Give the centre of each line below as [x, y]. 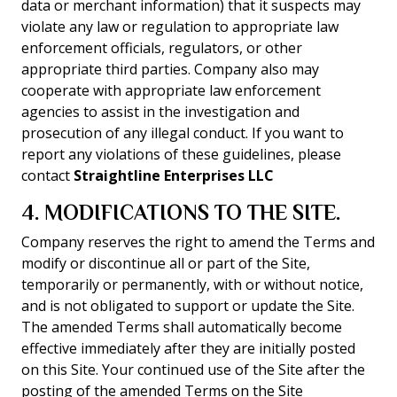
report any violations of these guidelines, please [181, 154]
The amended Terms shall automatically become [182, 327]
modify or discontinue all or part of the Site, [166, 263]
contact [47, 175]
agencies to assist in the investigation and [160, 112]
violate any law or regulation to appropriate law [180, 27]
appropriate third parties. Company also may [170, 69]
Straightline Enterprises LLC [174, 175]
